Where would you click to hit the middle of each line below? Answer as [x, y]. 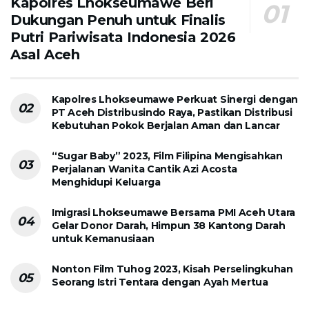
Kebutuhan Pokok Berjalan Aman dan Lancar [166, 126]
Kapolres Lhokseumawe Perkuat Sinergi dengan [175, 100]
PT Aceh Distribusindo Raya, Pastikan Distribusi [172, 113]
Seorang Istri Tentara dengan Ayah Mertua [160, 282]
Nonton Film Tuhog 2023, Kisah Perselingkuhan [172, 269]
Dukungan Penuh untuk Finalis [118, 20]
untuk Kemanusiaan [103, 239]
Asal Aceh [45, 55]
